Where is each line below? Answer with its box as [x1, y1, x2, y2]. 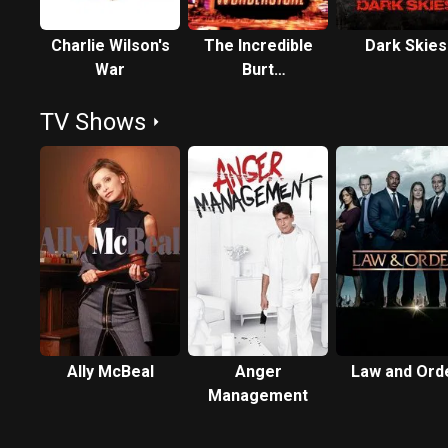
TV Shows [40, 108, 146, 136]
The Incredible [203, 36, 313, 55]
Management [208, 386, 308, 405]
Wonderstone [206, 84, 310, 103]
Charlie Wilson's [50, 36, 170, 55]
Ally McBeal [66, 362, 154, 381]
